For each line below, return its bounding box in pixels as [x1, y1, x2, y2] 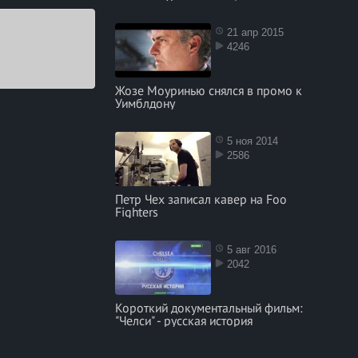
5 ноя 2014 [226, 135, 278, 147]
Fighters [114, 204, 158, 220]
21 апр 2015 [226, 26, 284, 38]
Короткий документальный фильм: [114, 300, 303, 316]
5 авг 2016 [226, 244, 276, 256]
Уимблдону [114, 95, 175, 111]
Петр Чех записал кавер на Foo [114, 191, 287, 207]
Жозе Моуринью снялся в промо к [114, 82, 302, 98]
